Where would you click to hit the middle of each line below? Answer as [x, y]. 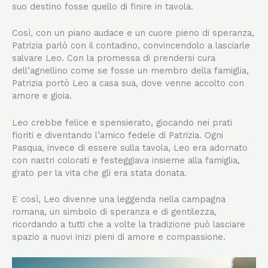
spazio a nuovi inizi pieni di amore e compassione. [119, 237]
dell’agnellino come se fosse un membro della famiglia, [130, 71]
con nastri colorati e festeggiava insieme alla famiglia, [126, 160]
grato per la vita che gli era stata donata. [99, 173]
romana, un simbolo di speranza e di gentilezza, [114, 211]
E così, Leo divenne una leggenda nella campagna [119, 199]
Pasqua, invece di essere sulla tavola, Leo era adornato [130, 147]
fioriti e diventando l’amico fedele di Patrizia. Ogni [118, 135]
